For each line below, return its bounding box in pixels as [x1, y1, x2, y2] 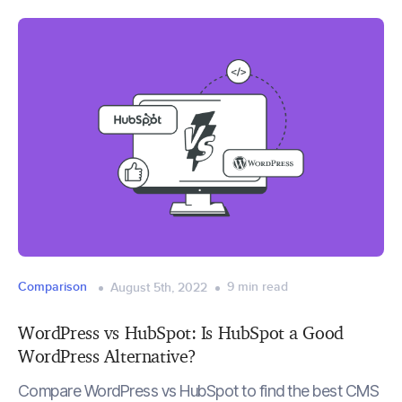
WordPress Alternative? [18, 345, 197, 367]
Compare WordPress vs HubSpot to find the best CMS [18, 380, 380, 400]
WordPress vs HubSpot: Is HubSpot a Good [18, 321, 344, 344]
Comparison [18, 277, 87, 296]
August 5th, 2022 [110, 278, 207, 297]
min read [238, 277, 288, 296]
